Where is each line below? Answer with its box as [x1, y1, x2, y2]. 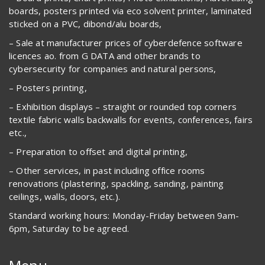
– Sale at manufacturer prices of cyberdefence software [9, 36, 243, 49]
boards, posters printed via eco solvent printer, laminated [9, 4, 252, 17]
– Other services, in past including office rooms [9, 164, 205, 176]
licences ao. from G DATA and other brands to [9, 49, 201, 62]
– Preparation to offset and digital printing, [9, 145, 188, 157]
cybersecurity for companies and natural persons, [9, 62, 216, 75]
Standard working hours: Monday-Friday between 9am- [9, 209, 240, 221]
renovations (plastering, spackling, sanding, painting [9, 177, 224, 189]
